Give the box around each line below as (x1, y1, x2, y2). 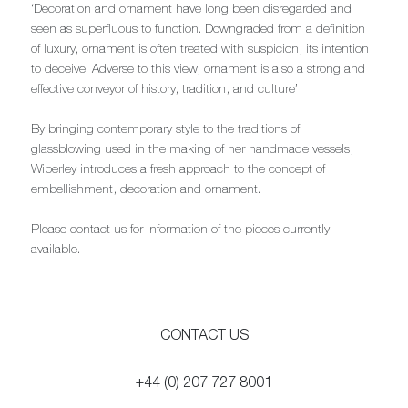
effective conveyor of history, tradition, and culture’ (31, 84, 299, 97)
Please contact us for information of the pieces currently (31, 224, 331, 238)
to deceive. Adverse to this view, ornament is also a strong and (31, 64, 366, 77)
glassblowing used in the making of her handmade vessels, (31, 144, 354, 158)
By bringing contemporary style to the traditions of (31, 124, 301, 138)
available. (31, 244, 81, 258)
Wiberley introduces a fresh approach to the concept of (31, 164, 326, 178)
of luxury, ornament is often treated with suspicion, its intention (31, 44, 370, 57)
